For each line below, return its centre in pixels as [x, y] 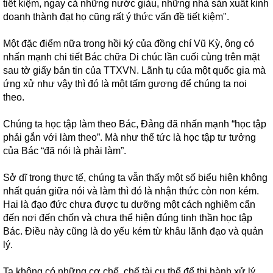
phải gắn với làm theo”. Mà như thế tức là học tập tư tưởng [129, 137]
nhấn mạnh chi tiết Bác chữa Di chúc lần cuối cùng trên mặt [131, 57]
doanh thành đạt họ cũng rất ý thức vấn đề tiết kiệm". [116, 17]
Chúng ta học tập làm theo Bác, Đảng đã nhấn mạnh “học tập [135, 124]
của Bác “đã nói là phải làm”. [65, 151]
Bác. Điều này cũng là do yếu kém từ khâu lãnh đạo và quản [133, 231]
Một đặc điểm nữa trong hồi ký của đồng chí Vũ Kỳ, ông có [129, 44]
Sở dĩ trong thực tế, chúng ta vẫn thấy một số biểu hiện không [135, 178]
